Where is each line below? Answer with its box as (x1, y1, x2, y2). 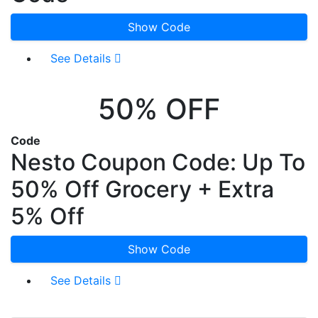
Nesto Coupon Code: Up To (11, 148, 305, 176)
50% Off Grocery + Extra (11, 175, 274, 203)
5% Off (11, 202, 84, 230)
